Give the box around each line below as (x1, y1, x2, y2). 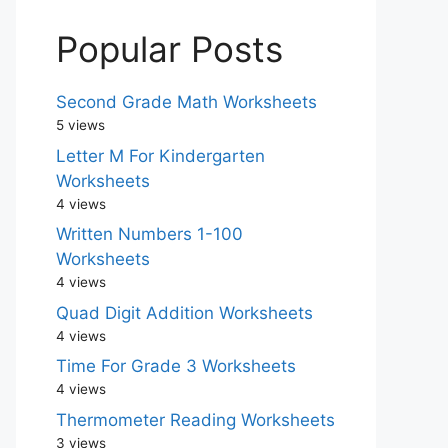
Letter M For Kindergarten (56, 145, 265, 166)
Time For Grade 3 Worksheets (56, 356, 296, 376)
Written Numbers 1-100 (56, 224, 243, 244)
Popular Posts (56, 28, 283, 70)
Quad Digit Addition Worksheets (56, 302, 313, 323)
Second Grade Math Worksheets (56, 92, 317, 112)
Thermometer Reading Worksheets (56, 409, 335, 430)
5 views (56, 117, 105, 133)
